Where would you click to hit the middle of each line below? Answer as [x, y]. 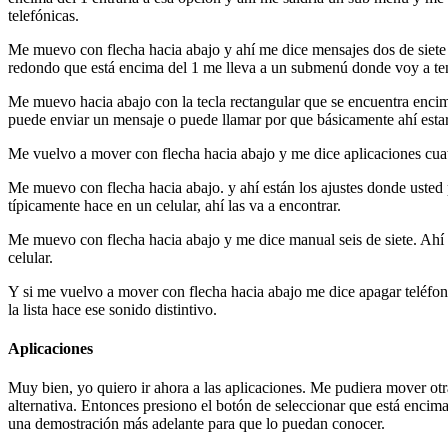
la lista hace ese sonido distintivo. [112, 309]
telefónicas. [43, 15]
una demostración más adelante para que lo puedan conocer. [196, 424]
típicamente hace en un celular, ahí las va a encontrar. [174, 205]
